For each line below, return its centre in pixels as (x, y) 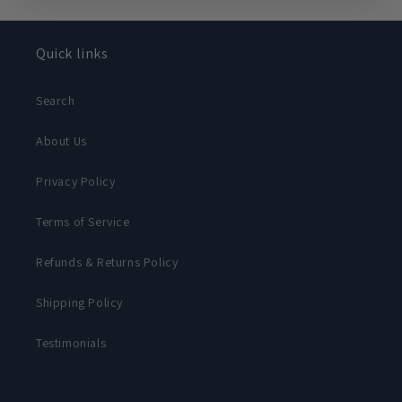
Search (56, 100)
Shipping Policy (79, 302)
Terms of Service (83, 222)
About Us (61, 141)
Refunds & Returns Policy (107, 262)
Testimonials (71, 343)
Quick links (72, 53)
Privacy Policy (76, 181)
